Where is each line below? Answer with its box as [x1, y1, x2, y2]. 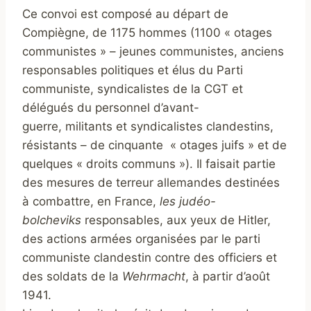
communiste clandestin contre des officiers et [22, 251, 277, 265]
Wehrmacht [122, 269, 185, 284]
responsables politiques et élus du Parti [22, 63, 243, 78]
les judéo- [160, 194, 216, 209]
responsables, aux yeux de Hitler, [81, 213, 271, 228]
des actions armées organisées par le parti [22, 232, 260, 246]
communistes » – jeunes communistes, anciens [22, 44, 284, 59]
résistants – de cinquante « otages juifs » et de [22, 138, 287, 153]
